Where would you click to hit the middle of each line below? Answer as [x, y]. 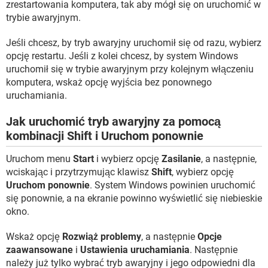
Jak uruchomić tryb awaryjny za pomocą [113, 121]
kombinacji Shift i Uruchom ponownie [105, 135]
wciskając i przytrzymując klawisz [79, 172]
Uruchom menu [39, 159]
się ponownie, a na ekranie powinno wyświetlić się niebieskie [134, 198]
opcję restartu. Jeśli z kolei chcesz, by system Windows [122, 56]
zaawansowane [39, 249]
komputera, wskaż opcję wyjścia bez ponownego [109, 82]
